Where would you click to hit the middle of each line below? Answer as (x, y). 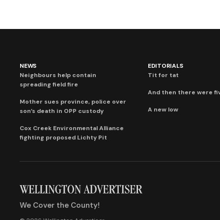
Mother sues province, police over (73, 101)
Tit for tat (163, 75)
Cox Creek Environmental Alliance (72, 128)
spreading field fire (49, 84)
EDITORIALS (165, 66)
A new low (163, 109)
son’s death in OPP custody (62, 111)
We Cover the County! (60, 205)
